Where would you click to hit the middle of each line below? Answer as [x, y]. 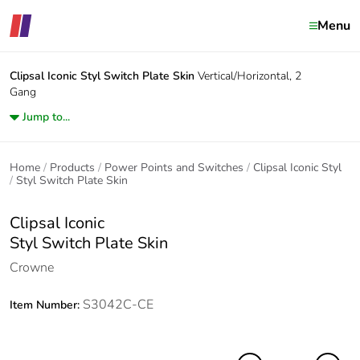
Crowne [32, 268]
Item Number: [46, 305]
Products [72, 168]
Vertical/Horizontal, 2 [250, 76]
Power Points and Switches [174, 168]
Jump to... [46, 117]
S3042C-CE [118, 305]
